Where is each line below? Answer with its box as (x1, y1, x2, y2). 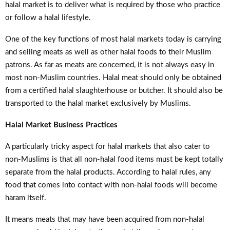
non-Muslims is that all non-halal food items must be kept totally (5, 155, 223, 163)
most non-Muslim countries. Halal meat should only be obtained (5, 73, 221, 82)
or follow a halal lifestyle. (5, 13, 91, 22)
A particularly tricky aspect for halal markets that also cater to (5, 142, 210, 150)
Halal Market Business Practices (5, 121, 118, 129)
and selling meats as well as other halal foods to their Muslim (5, 48, 211, 56)
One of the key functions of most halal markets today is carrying (5, 35, 221, 43)
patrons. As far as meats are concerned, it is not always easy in (5, 61, 214, 69)
